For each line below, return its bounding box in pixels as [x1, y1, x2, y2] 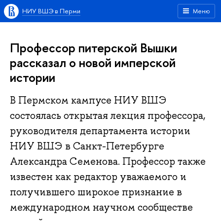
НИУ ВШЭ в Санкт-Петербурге [10, 140, 164, 153]
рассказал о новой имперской [10, 54, 176, 71]
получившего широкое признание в [10, 185, 182, 199]
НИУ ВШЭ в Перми [22, 6, 80, 15]
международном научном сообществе [10, 201, 193, 214]
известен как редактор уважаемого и [10, 170, 186, 184]
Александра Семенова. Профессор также [10, 155, 206, 168]
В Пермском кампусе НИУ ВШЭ [10, 94, 167, 107]
